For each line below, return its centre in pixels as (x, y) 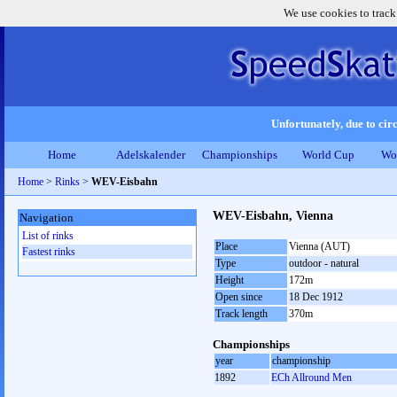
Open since (239, 297)
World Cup (328, 155)
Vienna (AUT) (319, 246)
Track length (241, 314)
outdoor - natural (324, 263)
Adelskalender (151, 155)
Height (230, 280)
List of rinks (48, 236)
